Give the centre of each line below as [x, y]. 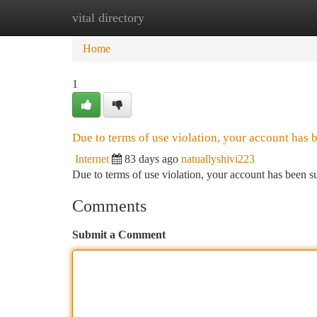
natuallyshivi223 [218, 159]
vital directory [108, 18]
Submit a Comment [119, 235]
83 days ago [151, 159]
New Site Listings [182, 17]
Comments [109, 206]
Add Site [263, 17]
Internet [92, 159]
